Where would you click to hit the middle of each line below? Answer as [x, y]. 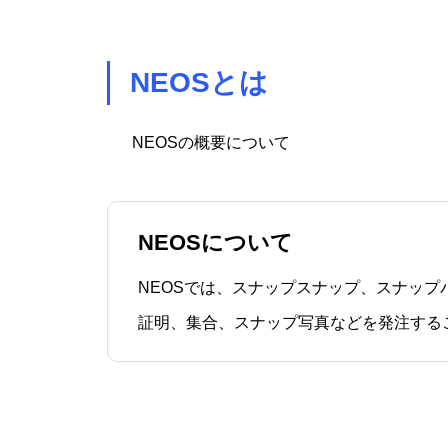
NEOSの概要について [211, 142]
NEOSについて [215, 243]
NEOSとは [199, 82]
